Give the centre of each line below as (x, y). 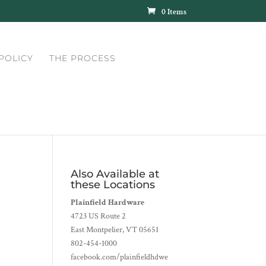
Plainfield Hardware (108, 202)
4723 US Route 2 (99, 216)
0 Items (174, 12)
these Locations (113, 185)
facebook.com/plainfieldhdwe (120, 257)
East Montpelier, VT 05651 (115, 230)
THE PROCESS (83, 58)
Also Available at (115, 174)
